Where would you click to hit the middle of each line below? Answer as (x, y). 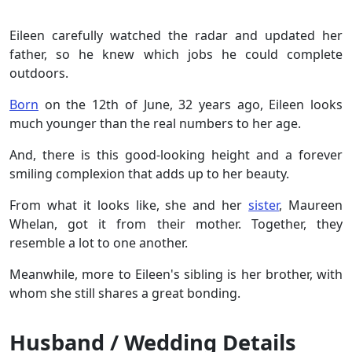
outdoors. (39, 73)
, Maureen (311, 205)
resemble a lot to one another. (99, 242)
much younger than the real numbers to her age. (155, 123)
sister (264, 205)
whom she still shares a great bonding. (125, 293)
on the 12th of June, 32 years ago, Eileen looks (191, 104)
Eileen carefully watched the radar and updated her (176, 35)
